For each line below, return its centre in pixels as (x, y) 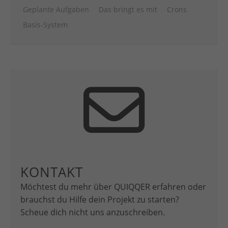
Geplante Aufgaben (56, 9)
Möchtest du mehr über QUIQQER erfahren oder (113, 187)
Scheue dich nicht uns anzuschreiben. (93, 212)
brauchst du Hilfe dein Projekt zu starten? (100, 199)
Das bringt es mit (128, 9)
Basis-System (45, 24)
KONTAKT (52, 172)
